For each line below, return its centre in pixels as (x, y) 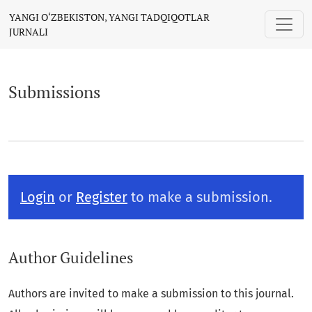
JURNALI (29, 32)
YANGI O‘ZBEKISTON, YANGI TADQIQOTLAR (109, 17)
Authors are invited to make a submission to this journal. (151, 294)
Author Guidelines (71, 258)
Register (102, 197)
